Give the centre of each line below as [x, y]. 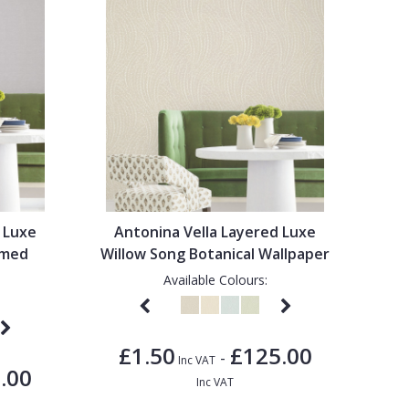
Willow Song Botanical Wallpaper [215, 253]
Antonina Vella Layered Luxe [215, 231]
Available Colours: [215, 279]
